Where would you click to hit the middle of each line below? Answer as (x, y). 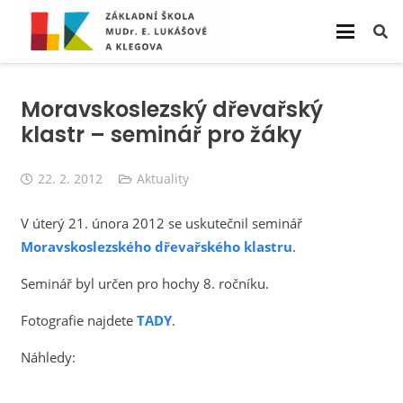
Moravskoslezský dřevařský (171, 109)
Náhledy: (48, 357)
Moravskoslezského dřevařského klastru (156, 246)
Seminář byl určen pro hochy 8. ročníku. (144, 283)
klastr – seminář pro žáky (161, 134)
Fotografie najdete (78, 320)
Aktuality (163, 179)
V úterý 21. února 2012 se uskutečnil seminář (161, 223)
